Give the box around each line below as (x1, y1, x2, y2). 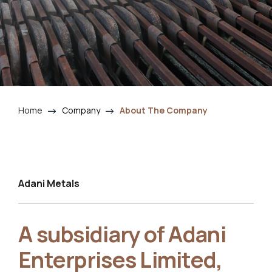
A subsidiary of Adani (18, 219, 226, 249)
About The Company (120, 104, 208, 116)
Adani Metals (18, 176, 80, 190)
